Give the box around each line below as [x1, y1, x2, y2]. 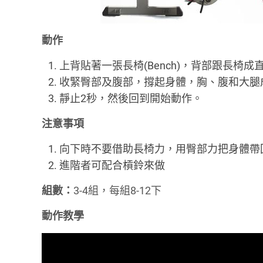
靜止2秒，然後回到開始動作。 [59, 92, 203, 104]
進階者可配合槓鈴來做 [59, 159, 166, 171]
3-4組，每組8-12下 [73, 184, 162, 197]
